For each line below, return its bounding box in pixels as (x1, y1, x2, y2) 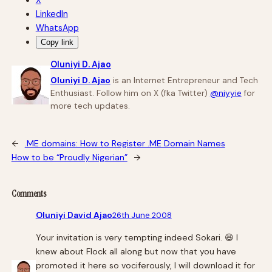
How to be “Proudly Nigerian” (11, 152, 127, 163)
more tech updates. (50, 101, 130, 112)
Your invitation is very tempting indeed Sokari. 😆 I (35, 231, 238, 243)
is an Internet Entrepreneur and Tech (110, 75, 258, 86)
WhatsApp (35, 22, 79, 34)
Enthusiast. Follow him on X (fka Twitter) (50, 88, 210, 99)
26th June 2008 (112, 209, 172, 220)
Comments (11, 188, 46, 200)
